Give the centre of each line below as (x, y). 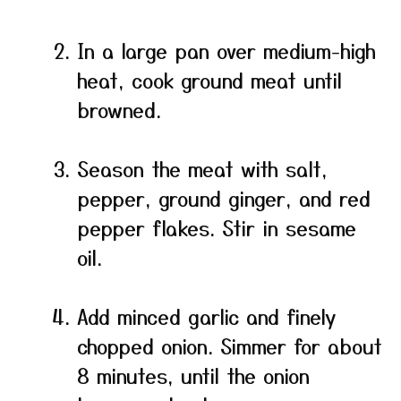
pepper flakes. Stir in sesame (217, 227)
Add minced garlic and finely (206, 316)
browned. (119, 109)
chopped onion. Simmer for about (230, 346)
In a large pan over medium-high (226, 50)
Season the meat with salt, (202, 168)
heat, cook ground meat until (209, 80)
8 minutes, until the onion (193, 375)
